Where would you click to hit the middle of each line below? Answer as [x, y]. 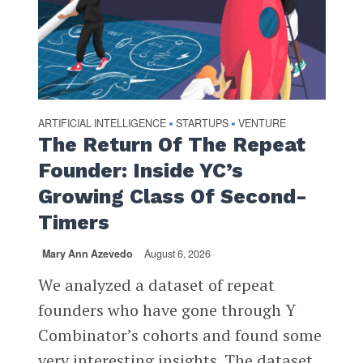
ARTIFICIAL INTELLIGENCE [102, 124]
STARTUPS [202, 124]
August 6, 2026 [177, 254]
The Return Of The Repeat [171, 145]
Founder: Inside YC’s [140, 171]
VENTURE [262, 124]
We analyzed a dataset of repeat [156, 285]
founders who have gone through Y [167, 310]
